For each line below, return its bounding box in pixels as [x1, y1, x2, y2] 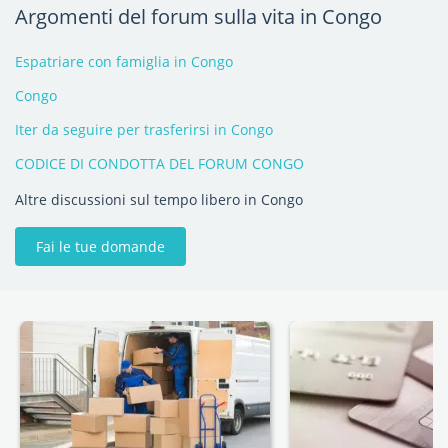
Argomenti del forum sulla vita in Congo [15, 3, 382, 30]
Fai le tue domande [36, 237, 165, 256]
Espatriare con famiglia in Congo [15, 52, 233, 71]
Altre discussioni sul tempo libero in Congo [15, 190, 303, 209]
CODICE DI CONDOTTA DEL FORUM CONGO [15, 154, 304, 173]
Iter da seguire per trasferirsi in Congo [15, 120, 273, 139]
